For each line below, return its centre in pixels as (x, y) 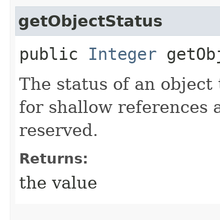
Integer (122, 54)
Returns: (54, 158)
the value (58, 182)
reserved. (59, 130)
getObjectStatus (90, 21)
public (54, 54)
